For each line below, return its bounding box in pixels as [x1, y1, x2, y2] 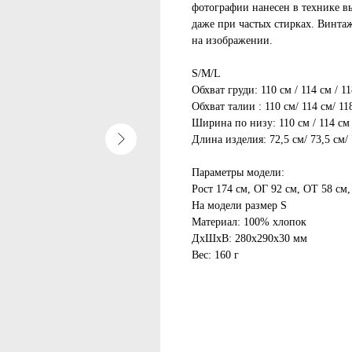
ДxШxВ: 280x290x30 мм [192, 232, 307, 244]
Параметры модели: [192, 166, 284, 178]
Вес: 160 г [192, 248, 239, 261]
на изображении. [192, 34, 273, 46]
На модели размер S [192, 199, 287, 211]
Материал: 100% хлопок [192, 215, 306, 228]
